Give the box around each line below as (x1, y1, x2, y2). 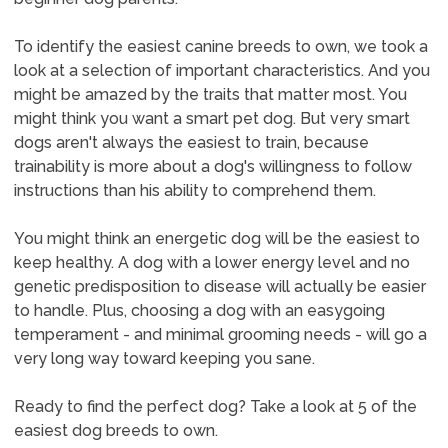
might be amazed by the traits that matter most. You (13, 85, 407, 104)
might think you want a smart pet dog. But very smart (13, 109, 410, 128)
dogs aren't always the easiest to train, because (13, 133, 369, 152)
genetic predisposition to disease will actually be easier (13, 277, 426, 296)
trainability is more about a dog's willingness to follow (13, 157, 412, 176)
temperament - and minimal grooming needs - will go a (13, 325, 427, 344)
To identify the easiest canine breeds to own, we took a (13, 37, 428, 56)
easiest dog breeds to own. (13, 421, 218, 440)
